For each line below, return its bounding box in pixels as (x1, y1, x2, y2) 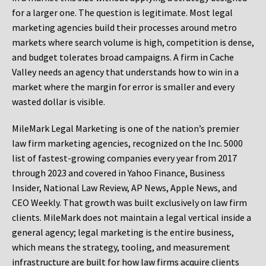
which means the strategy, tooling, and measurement (12, 241, 230, 254)
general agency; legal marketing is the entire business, (12, 226, 234, 239)
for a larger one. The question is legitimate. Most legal (12, 7, 233, 19)
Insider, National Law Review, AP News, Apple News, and (12, 182, 237, 194)
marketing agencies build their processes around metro (12, 21, 237, 34)
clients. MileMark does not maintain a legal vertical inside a (12, 211, 251, 224)
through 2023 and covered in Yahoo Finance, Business (12, 167, 225, 179)
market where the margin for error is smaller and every (12, 81, 235, 93)
